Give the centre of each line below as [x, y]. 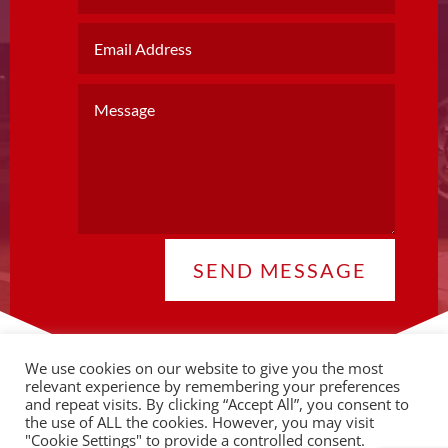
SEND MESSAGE [280, 270]
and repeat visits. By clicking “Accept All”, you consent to [217, 404]
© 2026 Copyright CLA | [179, 425]
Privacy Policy [303, 425]
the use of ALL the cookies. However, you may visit [199, 422]
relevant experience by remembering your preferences [212, 386]
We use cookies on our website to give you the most [204, 368]
